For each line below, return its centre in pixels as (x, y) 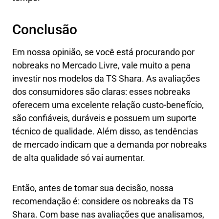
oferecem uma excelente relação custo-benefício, (108, 105)
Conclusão (45, 29)
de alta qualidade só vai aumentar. (79, 157)
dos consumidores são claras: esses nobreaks (101, 91)
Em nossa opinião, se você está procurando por (103, 52)
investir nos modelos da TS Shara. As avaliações (106, 78)
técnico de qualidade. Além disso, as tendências (105, 131)
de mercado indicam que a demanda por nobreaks (109, 144)
